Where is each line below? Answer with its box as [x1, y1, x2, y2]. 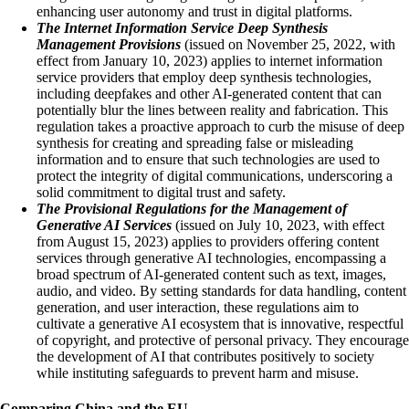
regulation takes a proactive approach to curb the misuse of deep [37, 118, 404, 134]
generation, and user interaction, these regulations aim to [37, 299, 359, 315]
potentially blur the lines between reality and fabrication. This [37, 101, 388, 118]
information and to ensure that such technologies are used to [37, 151, 380, 167]
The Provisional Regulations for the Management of [37, 200, 347, 216]
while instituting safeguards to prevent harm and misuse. [37, 364, 359, 381]
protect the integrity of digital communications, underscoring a [37, 167, 393, 184]
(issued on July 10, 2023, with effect [172, 216, 384, 233]
